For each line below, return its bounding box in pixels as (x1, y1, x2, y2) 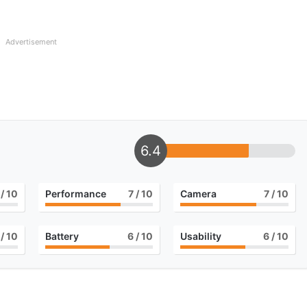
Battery (45, 230, 79, 243)
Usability (180, 230, 222, 243)
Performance (45, 188, 106, 200)
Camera (180, 188, 217, 200)
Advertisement (5, 37, 57, 47)
